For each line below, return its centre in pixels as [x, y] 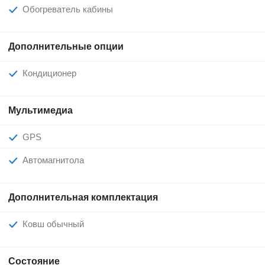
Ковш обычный [56, 224]
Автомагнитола [56, 160]
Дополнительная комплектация [83, 197]
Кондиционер [52, 73]
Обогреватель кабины [71, 9]
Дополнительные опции [66, 46]
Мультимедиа [41, 110]
